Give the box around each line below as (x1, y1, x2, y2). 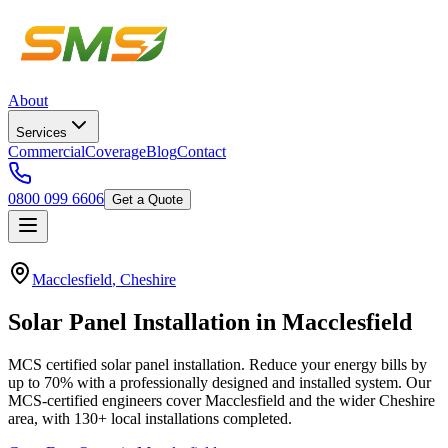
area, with (8, 409, 74, 427)
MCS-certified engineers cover (8, 391, 205, 409)
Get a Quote (112, 192, 183, 207)
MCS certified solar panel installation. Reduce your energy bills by (8, 355, 427, 373)
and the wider (285, 391, 379, 409)
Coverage (85, 143, 146, 160)
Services (16, 125, 67, 140)
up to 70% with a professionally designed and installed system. (8, 373, 402, 391)
